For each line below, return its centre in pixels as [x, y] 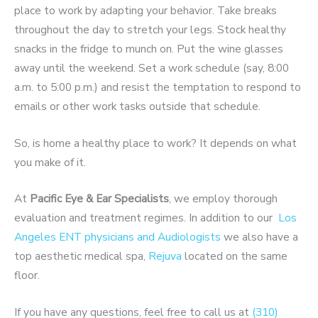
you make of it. [50, 162]
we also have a [259, 237]
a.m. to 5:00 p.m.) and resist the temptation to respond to [158, 87]
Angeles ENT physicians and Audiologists [117, 237]
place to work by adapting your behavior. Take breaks [146, 10]
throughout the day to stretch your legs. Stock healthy [150, 29]
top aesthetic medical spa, [81, 256]
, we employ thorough [223, 199]
